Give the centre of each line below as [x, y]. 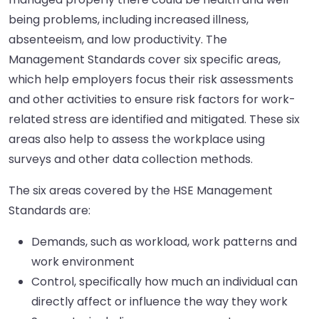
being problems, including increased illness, [129, 20]
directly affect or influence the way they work [159, 302]
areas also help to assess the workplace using [137, 140]
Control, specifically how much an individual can [164, 282]
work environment [83, 262]
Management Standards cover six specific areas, [145, 60]
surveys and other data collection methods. [131, 159]
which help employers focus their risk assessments [151, 80]
